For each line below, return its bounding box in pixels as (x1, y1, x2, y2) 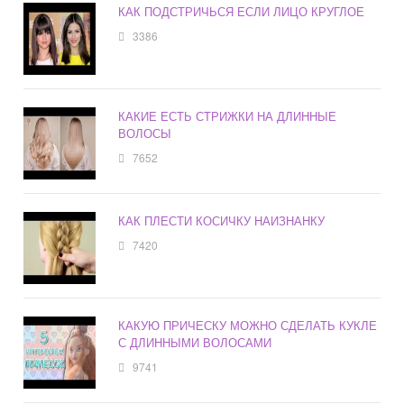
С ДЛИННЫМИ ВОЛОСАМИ (118, 334, 272, 352)
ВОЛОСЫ (118, 124, 172, 142)
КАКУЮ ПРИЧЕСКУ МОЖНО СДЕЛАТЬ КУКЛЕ (118, 317, 378, 335)
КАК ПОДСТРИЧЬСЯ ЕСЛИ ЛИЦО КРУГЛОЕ (118, 3, 365, 21)
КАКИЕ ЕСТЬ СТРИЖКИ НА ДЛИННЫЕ (118, 107, 337, 125)
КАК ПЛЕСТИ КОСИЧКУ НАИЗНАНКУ (118, 212, 326, 230)
